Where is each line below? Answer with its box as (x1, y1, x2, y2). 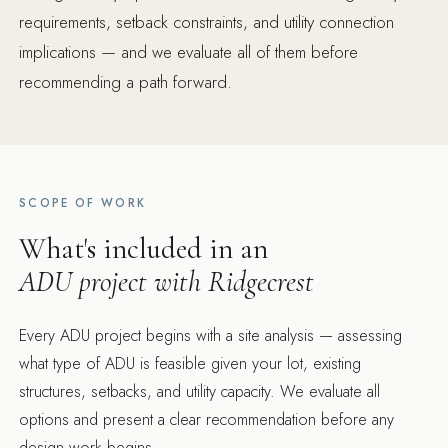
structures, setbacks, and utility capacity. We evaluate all (19, 380, 381, 404)
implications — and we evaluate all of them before (19, 40, 359, 65)
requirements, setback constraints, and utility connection (19, 10, 395, 35)
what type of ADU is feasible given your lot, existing (19, 352, 362, 376)
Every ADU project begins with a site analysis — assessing (19, 324, 403, 348)
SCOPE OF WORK (19, 195, 147, 212)
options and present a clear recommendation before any (19, 408, 395, 432)
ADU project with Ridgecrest (19, 264, 315, 300)
